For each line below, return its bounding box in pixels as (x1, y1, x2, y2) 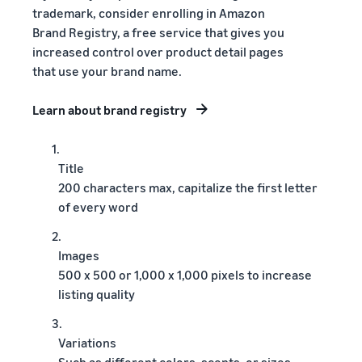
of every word (58, 198, 138, 215)
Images (58, 246, 99, 263)
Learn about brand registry (32, 101, 187, 118)
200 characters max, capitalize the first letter (58, 179, 318, 196)
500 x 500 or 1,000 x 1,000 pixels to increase (58, 266, 312, 283)
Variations (58, 334, 116, 351)
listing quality (58, 285, 135, 302)
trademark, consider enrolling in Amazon (32, 4, 265, 21)
